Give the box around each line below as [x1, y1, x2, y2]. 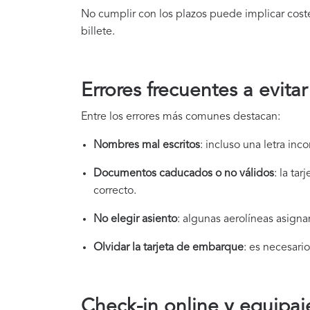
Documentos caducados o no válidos [93, 168, 274, 180]
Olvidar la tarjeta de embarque [93, 242, 244, 254]
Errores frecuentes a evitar [81, 82, 307, 102]
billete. [81, 26, 115, 38]
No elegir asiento [93, 214, 177, 226]
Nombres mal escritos [93, 140, 200, 152]
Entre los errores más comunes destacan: [81, 111, 280, 123]
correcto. [93, 185, 136, 197]
